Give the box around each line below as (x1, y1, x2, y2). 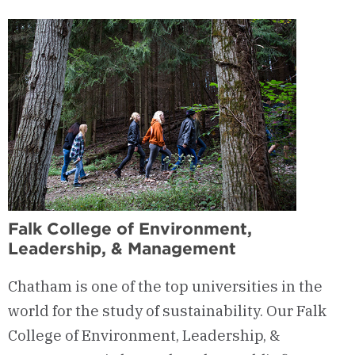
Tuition (247, 6, 293, 21)
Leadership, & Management (8, 239, 236, 259)
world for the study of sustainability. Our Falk (8, 300, 326, 320)
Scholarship (247, 18, 323, 34)
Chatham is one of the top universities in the (8, 276, 323, 296)
